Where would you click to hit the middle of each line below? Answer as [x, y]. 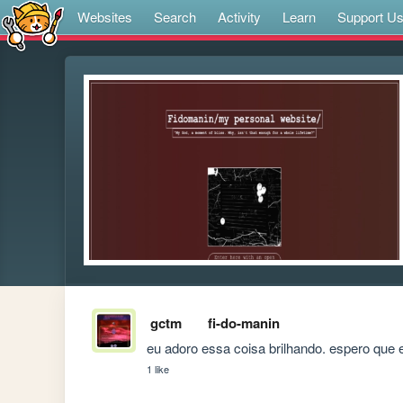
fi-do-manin [243, 323]
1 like [158, 369]
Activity [239, 17]
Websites [105, 17]
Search [175, 17]
